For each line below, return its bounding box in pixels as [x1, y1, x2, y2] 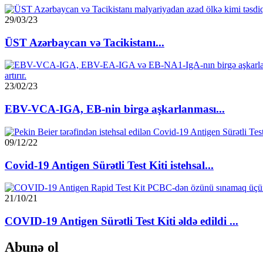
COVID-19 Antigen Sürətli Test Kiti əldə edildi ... [5, 214, 238, 227]
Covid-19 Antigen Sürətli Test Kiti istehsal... [5, 159, 214, 171]
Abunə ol [5, 239, 59, 255]
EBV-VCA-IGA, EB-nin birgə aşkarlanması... [5, 103, 225, 116]
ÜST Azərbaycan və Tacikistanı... [5, 36, 164, 49]
